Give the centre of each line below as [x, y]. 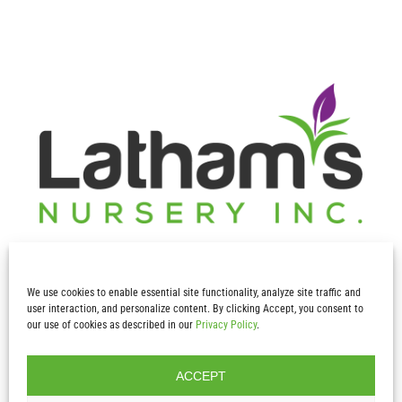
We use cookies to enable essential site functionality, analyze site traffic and [194, 293]
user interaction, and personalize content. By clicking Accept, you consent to [195, 309]
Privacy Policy [226, 325]
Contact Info [120, 371]
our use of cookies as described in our [111, 325]
